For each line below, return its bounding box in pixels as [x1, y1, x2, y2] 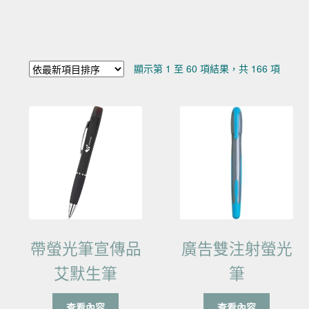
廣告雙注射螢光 [181, 236, 292, 259]
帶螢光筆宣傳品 [30, 236, 141, 259]
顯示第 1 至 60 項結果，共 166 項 [133, 61, 280, 76]
